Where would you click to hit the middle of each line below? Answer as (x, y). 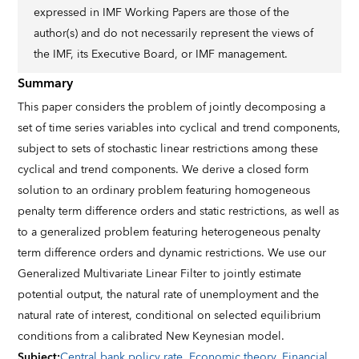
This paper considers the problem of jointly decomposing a (172, 107)
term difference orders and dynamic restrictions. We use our (172, 253)
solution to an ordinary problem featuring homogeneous (164, 191)
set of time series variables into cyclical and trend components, (179, 128)
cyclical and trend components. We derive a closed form (163, 170)
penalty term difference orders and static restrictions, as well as (179, 212)
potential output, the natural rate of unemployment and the (169, 295)
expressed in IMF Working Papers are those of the (162, 13)
